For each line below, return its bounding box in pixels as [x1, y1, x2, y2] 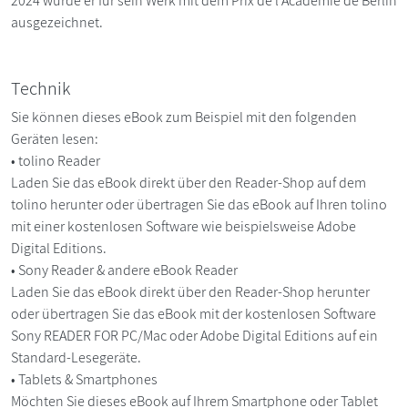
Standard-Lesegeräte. [11, 347, 144, 367]
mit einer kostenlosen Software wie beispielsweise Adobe [11, 216, 356, 236]
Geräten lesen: [11, 128, 98, 148]
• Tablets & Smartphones [11, 369, 160, 389]
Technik [11, 76, 70, 100]
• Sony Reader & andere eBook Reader [11, 260, 240, 280]
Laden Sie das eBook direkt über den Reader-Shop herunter [11, 281, 370, 301]
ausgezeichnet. [11, 12, 103, 32]
